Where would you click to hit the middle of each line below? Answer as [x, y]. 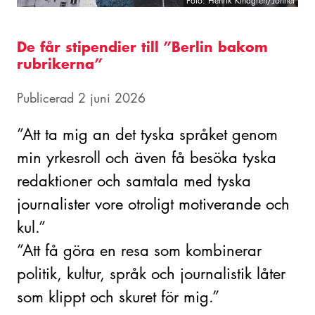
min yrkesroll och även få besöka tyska [147, 157]
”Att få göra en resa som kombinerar [139, 250]
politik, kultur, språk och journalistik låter [151, 273]
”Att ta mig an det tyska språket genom [147, 134]
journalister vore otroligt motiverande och [153, 204]
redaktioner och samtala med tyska [134, 180]
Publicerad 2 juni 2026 [81, 97]
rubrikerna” [60, 63]
